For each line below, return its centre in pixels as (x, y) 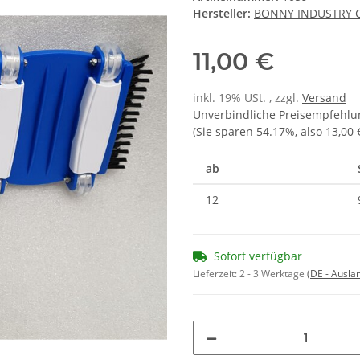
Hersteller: (222, 13)
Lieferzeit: (216, 273)
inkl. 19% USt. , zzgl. (247, 97)
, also (310, 131)
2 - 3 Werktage (273, 273)
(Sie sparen (225, 131)
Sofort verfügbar (258, 256)
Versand (324, 97)
